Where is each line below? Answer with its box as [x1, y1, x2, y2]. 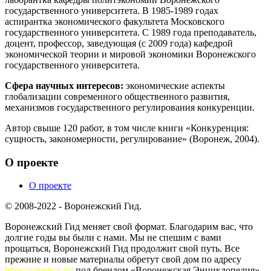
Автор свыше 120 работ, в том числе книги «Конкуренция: [5, 122, 249, 133]
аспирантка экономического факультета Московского [5, 16, 224, 27]
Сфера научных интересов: [5, 80, 123, 91]
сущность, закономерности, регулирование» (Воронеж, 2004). [5, 133, 260, 144]
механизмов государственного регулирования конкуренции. [5, 102, 255, 113]
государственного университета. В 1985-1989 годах [5, 5, 218, 16]
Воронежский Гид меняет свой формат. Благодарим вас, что [5, 221, 253, 232]
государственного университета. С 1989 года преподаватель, [5, 27, 256, 38]
